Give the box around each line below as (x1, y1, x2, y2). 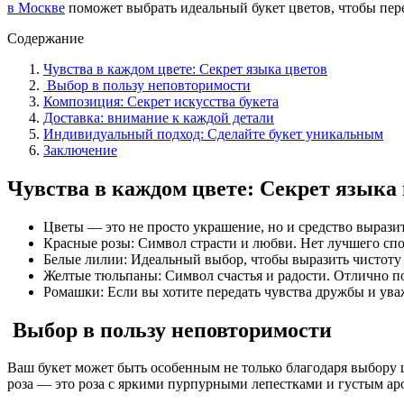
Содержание (7, 30, 84, 46)
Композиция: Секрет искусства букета (43, 93, 279, 109)
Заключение (43, 142, 117, 158)
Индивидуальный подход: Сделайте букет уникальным (43, 125, 383, 142)
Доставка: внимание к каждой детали (43, 109, 274, 125)
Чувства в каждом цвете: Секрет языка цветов (43, 60, 327, 77)
